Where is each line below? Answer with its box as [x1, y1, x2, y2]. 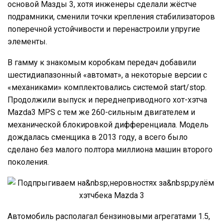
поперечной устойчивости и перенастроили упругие [7, 24, 200, 34]
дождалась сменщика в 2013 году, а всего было [7, 132, 188, 142]
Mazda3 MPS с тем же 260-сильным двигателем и [7, 107, 195, 117]
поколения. [7, 157, 49, 167]
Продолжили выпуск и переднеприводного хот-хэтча [7, 95, 207, 105]
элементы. [7, 36, 47, 46]
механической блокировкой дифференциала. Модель [7, 119, 209, 129]
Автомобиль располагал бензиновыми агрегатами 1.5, [7, 211, 210, 221]
